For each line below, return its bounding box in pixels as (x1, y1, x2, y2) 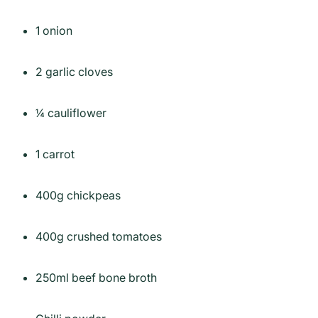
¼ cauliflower (35, 105, 106, 120)
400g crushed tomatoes (35, 229, 162, 243)
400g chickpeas (35, 187, 121, 202)
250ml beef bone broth (35, 270, 157, 285)
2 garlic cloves (35, 64, 113, 79)
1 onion (35, 23, 72, 38)
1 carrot (35, 146, 75, 161)
